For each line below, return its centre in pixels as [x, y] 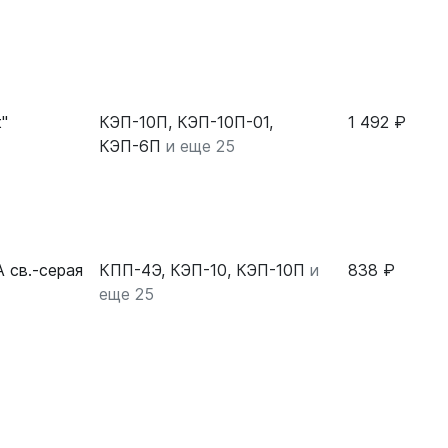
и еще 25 [200, 146]
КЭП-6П [130, 146]
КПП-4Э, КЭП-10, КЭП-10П [202, 270]
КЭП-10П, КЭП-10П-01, [186, 122]
